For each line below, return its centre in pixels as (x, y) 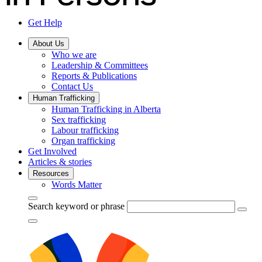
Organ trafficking (83, 141)
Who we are (74, 55)
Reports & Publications (94, 76)
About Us (49, 44)
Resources (51, 174)
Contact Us (72, 87)
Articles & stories (60, 162)
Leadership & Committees (100, 65)
